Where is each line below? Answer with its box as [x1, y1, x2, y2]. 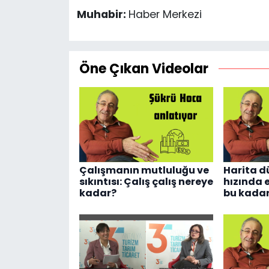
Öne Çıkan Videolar [79, 59, 208, 78]
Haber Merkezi [128, 7, 202, 22]
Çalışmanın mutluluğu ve [79, 163, 209, 178]
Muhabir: [76, 7, 128, 22]
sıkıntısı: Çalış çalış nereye [79, 175, 213, 189]
